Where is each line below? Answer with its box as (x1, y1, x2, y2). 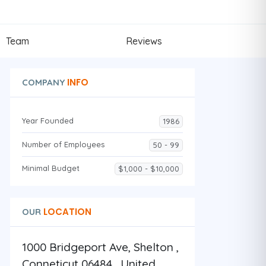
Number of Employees (21, 139, 104, 149)
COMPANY (21, 76, 65, 88)
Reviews (126, 34, 162, 47)
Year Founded (21, 115, 74, 125)
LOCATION (40, 205, 91, 218)
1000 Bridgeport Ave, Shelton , (21, 239, 179, 254)
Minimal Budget (21, 163, 80, 173)
